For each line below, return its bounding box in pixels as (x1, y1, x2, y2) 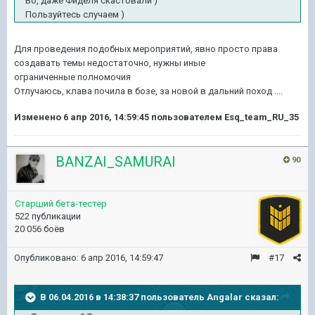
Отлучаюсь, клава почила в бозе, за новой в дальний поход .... (14, 85, 283, 96)
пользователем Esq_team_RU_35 (149, 111, 299, 122)
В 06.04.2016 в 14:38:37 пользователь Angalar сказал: (40, 291, 279, 302)
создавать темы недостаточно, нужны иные (14, 57, 205, 68)
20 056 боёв (15, 223, 65, 234)
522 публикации (15, 210, 81, 221)
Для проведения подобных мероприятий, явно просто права (14, 43, 278, 54)
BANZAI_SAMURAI (56, 153, 176, 170)
